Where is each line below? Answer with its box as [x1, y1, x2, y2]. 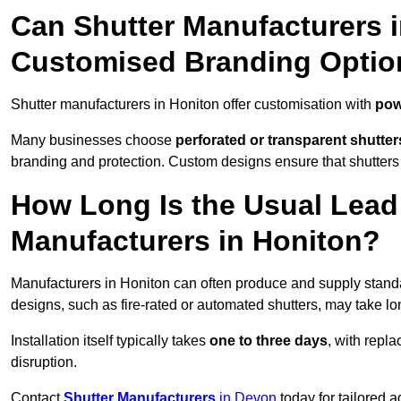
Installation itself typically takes [11, 333, 209, 349]
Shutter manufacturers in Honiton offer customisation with [11, 97, 375, 113]
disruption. [11, 354, 77, 371]
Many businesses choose [11, 132, 175, 149]
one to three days [209, 333, 328, 349]
